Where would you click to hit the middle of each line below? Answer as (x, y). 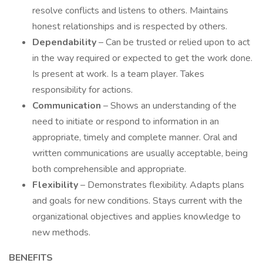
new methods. (61, 232)
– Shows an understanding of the (170, 106)
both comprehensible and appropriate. (109, 169)
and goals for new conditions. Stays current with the (137, 201)
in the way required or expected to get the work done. (142, 58)
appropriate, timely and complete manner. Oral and (135, 137)
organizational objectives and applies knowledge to (136, 217)
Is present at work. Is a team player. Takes (118, 74)
